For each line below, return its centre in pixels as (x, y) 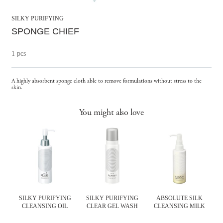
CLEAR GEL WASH (112, 206)
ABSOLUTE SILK (179, 198)
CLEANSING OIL (45, 206)
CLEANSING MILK (179, 206)
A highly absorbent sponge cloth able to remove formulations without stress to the (106, 81)
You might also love (111, 112)
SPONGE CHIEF (45, 31)
